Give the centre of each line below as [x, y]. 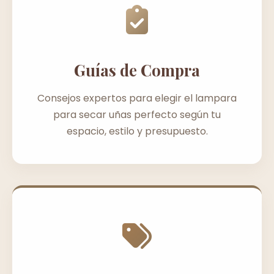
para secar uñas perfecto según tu [137, 114]
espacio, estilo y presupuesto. [137, 131]
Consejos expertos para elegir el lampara [137, 98]
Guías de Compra [137, 69]
